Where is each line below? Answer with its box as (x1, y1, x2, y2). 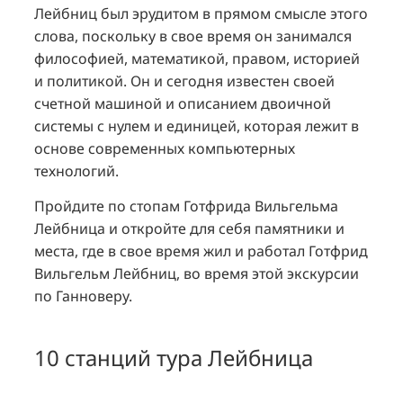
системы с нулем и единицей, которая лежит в (33, 115, 359, 136)
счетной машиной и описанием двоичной (33, 93, 331, 113)
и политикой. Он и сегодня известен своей (33, 70, 335, 91)
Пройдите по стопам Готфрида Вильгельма (33, 196, 338, 216)
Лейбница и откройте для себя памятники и (33, 219, 345, 238)
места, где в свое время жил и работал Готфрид (33, 241, 368, 261)
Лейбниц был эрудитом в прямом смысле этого (33, 3, 368, 23)
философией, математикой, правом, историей (33, 48, 360, 68)
